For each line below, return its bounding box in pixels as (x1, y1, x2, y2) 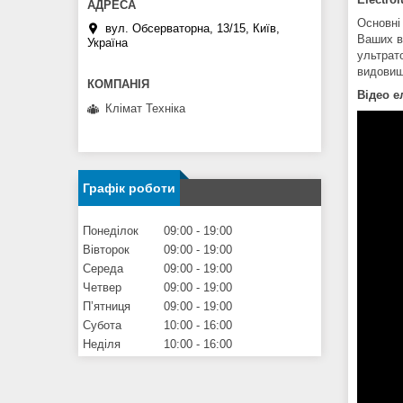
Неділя (83, 336, 121, 351)
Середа (83, 261, 123, 275)
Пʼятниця (83, 299, 130, 313)
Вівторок (83, 242, 130, 256)
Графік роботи (83, 180, 175, 195)
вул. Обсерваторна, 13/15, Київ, (105, 22, 280, 36)
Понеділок (83, 223, 139, 237)
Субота (83, 318, 121, 332)
